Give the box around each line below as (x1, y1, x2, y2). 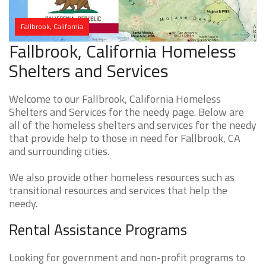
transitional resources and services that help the (9, 182, 227, 199)
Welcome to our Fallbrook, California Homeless (9, 91, 221, 107)
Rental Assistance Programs (9, 218, 187, 242)
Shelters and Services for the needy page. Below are (9, 104, 244, 121)
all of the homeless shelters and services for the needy (9, 117, 256, 134)
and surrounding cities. (9, 143, 109, 160)
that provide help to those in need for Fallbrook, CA (9, 130, 240, 147)
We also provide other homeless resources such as (9, 169, 235, 186)
